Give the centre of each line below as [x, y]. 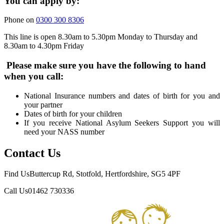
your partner [43, 104]
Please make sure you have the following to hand [105, 65]
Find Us [17, 174]
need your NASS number [64, 131]
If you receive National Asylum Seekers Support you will [122, 122]
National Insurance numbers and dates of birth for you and [122, 95]
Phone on [20, 20]
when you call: [35, 76]
